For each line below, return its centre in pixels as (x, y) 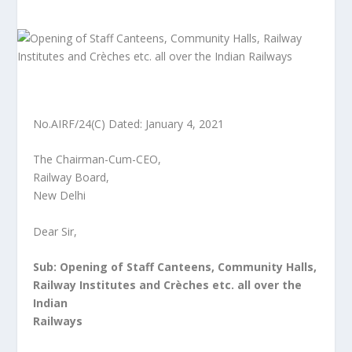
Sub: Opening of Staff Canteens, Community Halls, (175, 267)
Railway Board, (71, 178)
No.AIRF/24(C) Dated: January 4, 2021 (129, 124)
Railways (58, 321)
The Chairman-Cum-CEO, (97, 159)
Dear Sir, (55, 231)
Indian (51, 303)
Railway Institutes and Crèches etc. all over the (168, 285)
